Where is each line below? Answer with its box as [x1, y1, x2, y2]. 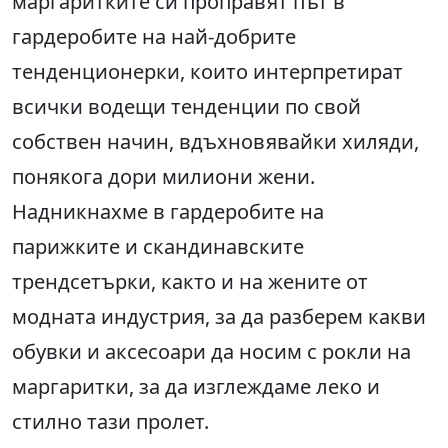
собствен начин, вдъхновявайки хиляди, [12, 128, 419, 156]
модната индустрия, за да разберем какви [12, 303, 426, 331]
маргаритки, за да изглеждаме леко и [12, 373, 380, 401]
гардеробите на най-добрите [12, 23, 296, 51]
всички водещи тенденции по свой [12, 93, 361, 121]
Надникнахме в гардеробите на [12, 198, 324, 226]
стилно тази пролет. [12, 408, 209, 436]
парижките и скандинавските [12, 233, 304, 261]
